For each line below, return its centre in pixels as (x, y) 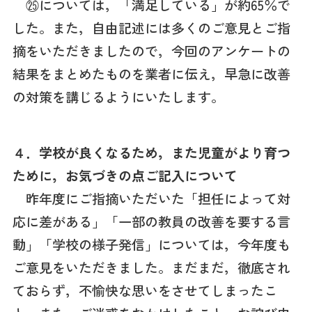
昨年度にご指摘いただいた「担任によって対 (151, 199)
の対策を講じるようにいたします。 (118, 96)
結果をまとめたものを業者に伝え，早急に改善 (151, 73)
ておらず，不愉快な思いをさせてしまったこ (145, 291)
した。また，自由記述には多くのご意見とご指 (151, 28)
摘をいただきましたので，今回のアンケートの (151, 50)
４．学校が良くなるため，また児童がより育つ (151, 153)
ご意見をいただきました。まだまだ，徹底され (151, 268)
